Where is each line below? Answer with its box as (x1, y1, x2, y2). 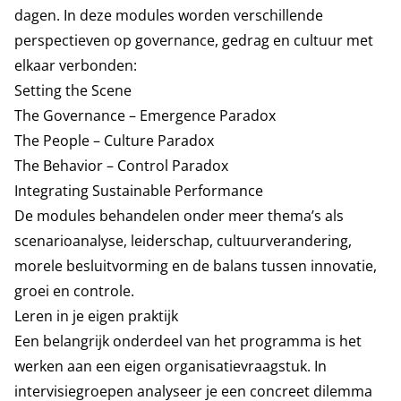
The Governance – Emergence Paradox (14, 106, 276, 125)
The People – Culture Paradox (14, 131, 214, 150)
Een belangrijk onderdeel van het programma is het (14, 331, 362, 351)
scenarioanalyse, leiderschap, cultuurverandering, (14, 231, 352, 251)
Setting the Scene (14, 81, 132, 100)
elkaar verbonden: (14, 55, 137, 75)
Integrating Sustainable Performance (14, 181, 263, 200)
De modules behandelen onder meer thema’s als (14, 206, 344, 226)
